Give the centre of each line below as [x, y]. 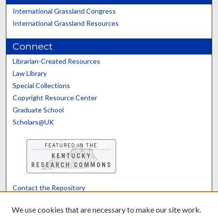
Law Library [30, 73]
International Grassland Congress [64, 11]
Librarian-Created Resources [57, 61]
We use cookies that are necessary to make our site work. [106, 209]
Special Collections [42, 86]
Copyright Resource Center [55, 98]
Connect [33, 46]
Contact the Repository [49, 188]
